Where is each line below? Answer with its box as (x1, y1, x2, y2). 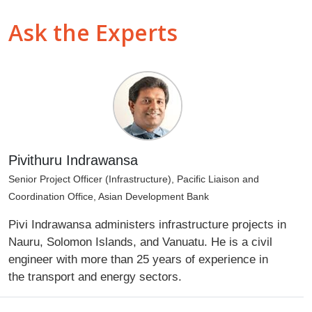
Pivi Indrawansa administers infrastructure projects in (8, 217, 286, 231)
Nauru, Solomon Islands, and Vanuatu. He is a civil (8, 234, 272, 249)
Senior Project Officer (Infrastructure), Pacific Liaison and (8, 173, 259, 185)
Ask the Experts (8, 17, 178, 47)
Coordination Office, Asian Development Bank (8, 191, 209, 202)
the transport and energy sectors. (8, 269, 182, 283)
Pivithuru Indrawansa (8, 152, 138, 168)
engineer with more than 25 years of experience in (8, 251, 268, 266)
